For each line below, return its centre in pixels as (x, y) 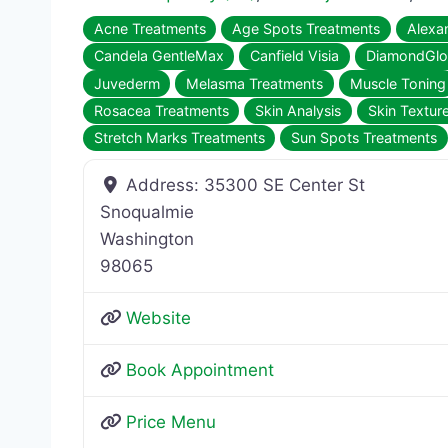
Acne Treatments (149, 29)
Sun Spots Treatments (364, 138)
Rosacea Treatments (161, 110)
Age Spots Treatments (306, 29)
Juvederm (126, 83)
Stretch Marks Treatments (179, 138)
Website (159, 318)
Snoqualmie (147, 212)
